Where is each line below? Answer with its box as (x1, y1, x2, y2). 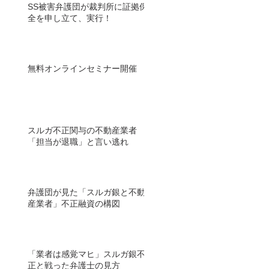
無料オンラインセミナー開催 (28, 64, 137, 73)
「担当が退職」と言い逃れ (28, 137, 128, 147)
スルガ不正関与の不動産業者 (28, 125, 137, 135)
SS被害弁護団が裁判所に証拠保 (28, 2, 148, 11)
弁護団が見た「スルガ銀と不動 (28, 187, 145, 197)
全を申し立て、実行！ (28, 13, 112, 23)
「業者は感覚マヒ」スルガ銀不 (28, 249, 145, 259)
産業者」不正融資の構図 (28, 199, 120, 208)
